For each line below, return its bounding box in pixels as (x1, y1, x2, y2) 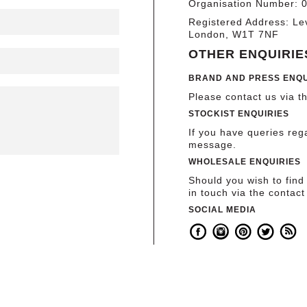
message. (188, 139, 236, 151)
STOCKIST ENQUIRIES (188, 109, 292, 119)
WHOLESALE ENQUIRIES (188, 157, 301, 167)
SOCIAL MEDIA (188, 205, 256, 215)
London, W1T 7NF (188, 28, 279, 40)
